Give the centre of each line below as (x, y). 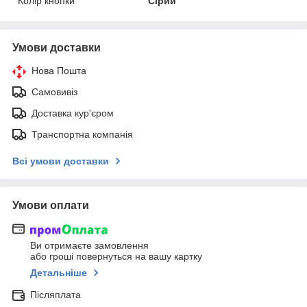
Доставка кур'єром (73, 113)
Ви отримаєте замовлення (89, 245)
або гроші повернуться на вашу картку (116, 256)
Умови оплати (51, 206)
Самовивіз (54, 92)
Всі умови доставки (61, 161)
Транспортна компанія (82, 135)
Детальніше (59, 272)
